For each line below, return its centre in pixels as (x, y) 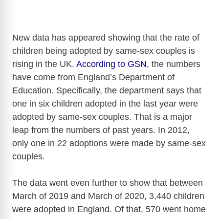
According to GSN (111, 64)
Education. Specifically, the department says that (107, 91)
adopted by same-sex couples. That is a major (102, 117)
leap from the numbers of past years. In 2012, (101, 130)
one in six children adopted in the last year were (105, 104)
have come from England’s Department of (93, 77)
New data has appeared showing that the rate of (106, 38)
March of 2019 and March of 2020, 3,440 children (108, 196)
